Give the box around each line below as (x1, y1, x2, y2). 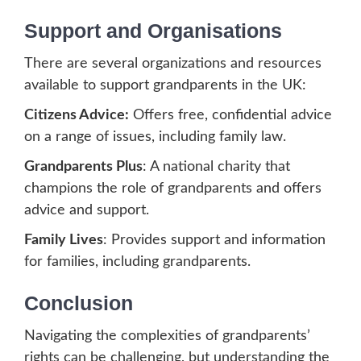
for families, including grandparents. (24, 255, 251, 270)
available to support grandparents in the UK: (24, 78, 306, 93)
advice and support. (24, 203, 149, 218)
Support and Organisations (24, 19, 282, 43)
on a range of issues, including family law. (24, 130, 286, 145)
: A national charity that (143, 160, 290, 175)
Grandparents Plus (24, 160, 143, 175)
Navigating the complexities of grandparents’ (24, 329, 310, 344)
